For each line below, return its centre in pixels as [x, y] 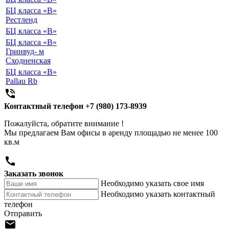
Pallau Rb [21, 81]
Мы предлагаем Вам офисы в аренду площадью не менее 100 [111, 133]
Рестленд [21, 20]
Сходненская [28, 61]
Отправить [23, 214]
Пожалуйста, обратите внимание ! [64, 124]
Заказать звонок [34, 174]
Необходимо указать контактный [158, 194]
